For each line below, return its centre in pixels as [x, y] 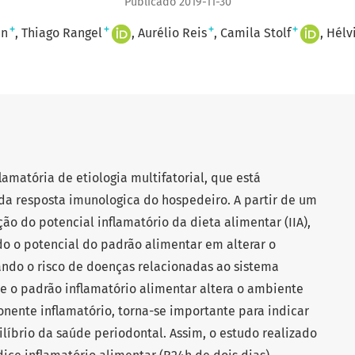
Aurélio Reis [172, 33]
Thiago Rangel [61, 33]
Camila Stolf [255, 33]
